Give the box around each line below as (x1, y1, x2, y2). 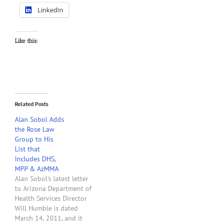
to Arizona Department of (15, 184, 91, 193)
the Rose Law (15, 125, 54, 134)
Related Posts (15, 100, 48, 108)
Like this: (15, 37, 38, 45)
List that (15, 145, 40, 154)
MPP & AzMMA (15, 164, 59, 174)
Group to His (15, 135, 53, 144)
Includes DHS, (15, 154, 55, 164)
